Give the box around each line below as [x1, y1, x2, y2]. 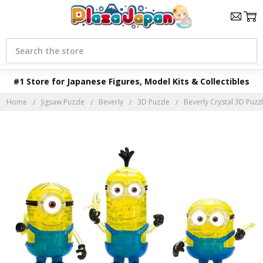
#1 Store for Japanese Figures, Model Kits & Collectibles [14, 76, 249, 87]
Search [6, 37, 32, 48]
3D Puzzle [137, 96, 170, 107]
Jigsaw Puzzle [41, 96, 85, 107]
